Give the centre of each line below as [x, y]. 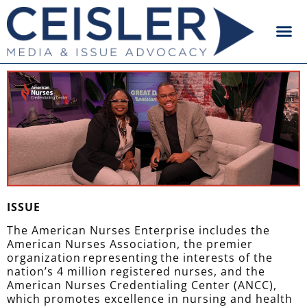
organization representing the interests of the [140, 258]
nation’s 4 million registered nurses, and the [136, 272]
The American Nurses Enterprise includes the [138, 231]
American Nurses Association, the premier [130, 244]
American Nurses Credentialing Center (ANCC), [142, 285]
